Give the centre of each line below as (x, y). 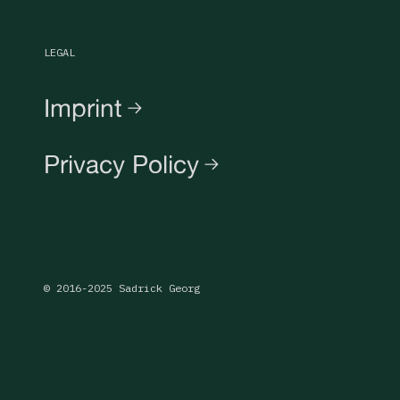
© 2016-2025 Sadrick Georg (122, 288)
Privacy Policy (122, 164)
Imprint (83, 108)
